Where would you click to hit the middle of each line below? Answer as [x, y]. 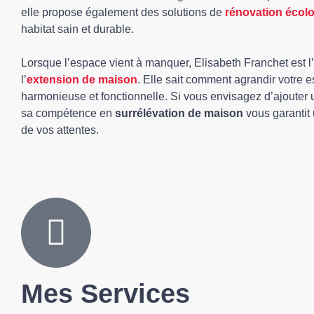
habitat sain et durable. [77, 29]
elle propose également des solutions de [123, 12]
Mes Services [105, 294]
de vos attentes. [60, 130]
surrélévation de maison [179, 113]
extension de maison [82, 80]
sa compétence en [68, 113]
